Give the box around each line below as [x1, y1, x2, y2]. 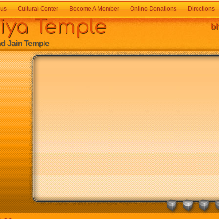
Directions [187, 5, 215, 12]
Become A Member [69, 5, 119, 12]
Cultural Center [18, 5, 59, 12]
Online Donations [130, 5, 177, 12]
